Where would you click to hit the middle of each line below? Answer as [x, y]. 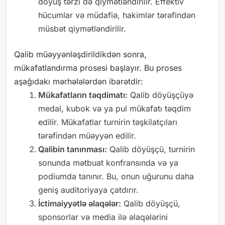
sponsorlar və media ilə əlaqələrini [103, 217]
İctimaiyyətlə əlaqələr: [80, 204]
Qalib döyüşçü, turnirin [151, 149]
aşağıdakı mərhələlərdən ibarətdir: [79, 82]
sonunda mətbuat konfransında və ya [108, 163]
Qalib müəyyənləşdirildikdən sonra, [80, 54]
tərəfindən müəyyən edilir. [87, 136]
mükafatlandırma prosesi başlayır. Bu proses [98, 68]
